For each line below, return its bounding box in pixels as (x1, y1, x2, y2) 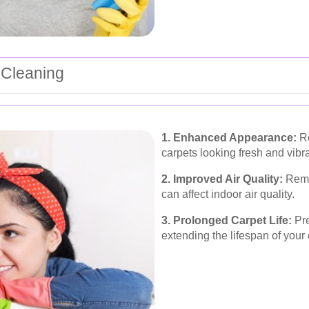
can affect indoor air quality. (161, 188, 295, 201)
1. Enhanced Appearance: (161, 132, 297, 144)
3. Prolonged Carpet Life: (161, 215, 292, 227)
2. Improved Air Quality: (161, 173, 283, 186)
